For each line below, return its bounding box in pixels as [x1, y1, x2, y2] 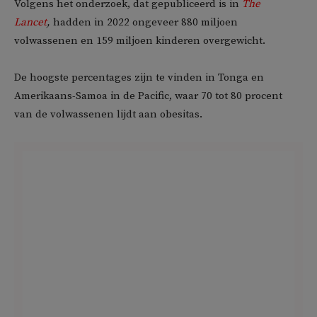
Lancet [14, 15, 47, 29]
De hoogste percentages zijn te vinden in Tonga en [14, 70, 264, 84]
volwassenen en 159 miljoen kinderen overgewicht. [14, 33, 265, 47]
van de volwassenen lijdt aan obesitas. [14, 107, 202, 121]
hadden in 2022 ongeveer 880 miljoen [50, 15, 238, 29]
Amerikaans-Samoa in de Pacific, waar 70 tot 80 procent [14, 88, 282, 103]
